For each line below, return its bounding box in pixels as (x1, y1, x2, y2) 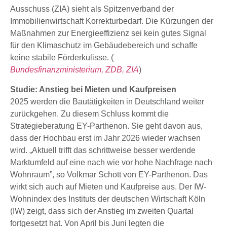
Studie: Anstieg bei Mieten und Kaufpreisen (10, 85, 176, 94)
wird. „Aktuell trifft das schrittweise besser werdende (10, 145, 196, 155)
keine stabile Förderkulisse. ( (10, 53, 113, 62)
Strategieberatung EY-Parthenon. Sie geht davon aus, (10, 121, 203, 130)
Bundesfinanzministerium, (10, 65, 103, 74)
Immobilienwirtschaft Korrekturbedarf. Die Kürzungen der (10, 17, 213, 26)
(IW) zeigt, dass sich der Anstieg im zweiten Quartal (10, 206, 194, 215)
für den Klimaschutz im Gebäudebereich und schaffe (10, 41, 198, 50)
